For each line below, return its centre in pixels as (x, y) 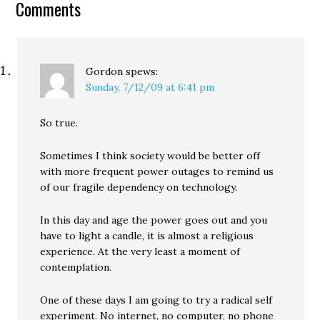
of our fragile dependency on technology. (139, 187)
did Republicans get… (66, 25)
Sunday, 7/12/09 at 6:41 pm (150, 87)
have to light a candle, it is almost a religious (147, 236)
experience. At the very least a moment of (140, 251)
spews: (142, 71)
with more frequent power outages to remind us (157, 171)
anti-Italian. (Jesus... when (76, 11)
